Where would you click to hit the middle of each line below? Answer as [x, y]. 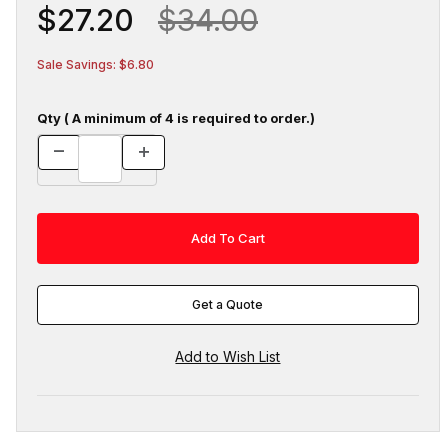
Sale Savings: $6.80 [95, 64]
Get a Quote [228, 305]
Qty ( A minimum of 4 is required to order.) [175, 117]
